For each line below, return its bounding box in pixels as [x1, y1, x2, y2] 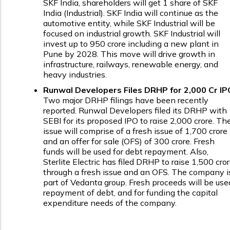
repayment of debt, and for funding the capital [43, 187, 218, 198]
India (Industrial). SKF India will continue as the [43, 7, 218, 18]
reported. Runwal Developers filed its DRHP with [43, 105, 227, 116]
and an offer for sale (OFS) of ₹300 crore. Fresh [43, 136, 215, 146]
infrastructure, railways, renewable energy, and [43, 59, 218, 69]
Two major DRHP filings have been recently [43, 94, 208, 105]
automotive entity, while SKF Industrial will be [43, 17, 215, 28]
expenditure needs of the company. [43, 197, 177, 208]
